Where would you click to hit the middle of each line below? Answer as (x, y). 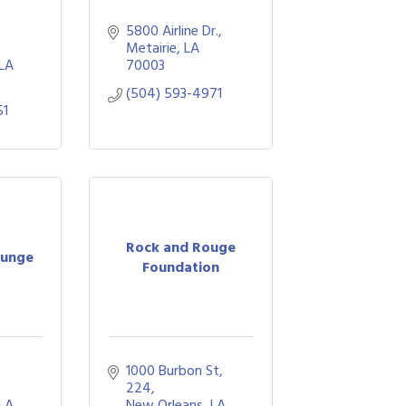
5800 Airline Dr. (172, 31)
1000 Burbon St (172, 371)
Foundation (180, 267)
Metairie (151, 48)
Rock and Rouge (180, 247)
